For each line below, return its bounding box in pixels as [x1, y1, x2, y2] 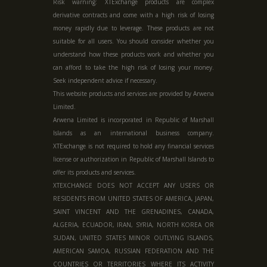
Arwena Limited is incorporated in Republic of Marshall [53, 116, 214, 125]
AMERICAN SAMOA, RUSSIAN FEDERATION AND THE [53, 247, 214, 256]
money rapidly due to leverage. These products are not [53, 24, 214, 33]
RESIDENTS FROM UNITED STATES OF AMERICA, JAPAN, [53, 194, 214, 203]
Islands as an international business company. [53, 129, 214, 138]
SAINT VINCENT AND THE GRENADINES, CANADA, [53, 207, 214, 216]
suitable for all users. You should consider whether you [53, 37, 214, 46]
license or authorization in [53, 155, 129, 164]
